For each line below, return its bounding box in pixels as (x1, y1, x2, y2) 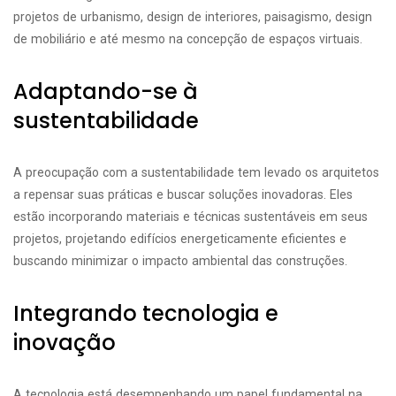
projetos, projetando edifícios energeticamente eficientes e (13, 232, 346, 246)
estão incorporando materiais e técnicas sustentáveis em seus (13, 209, 368, 224)
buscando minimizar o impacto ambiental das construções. (13, 254, 347, 268)
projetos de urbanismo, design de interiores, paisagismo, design (13, 10, 372, 24)
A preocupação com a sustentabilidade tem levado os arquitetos (13, 165, 379, 179)
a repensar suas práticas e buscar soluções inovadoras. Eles (13, 187, 353, 202)
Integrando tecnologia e (13, 299, 278, 328)
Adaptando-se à (13, 77, 198, 106)
